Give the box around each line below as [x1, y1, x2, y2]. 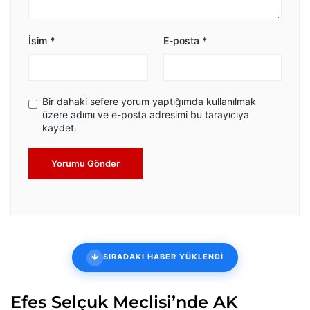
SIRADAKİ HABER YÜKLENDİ [103, 252, 224, 262]
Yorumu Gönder [51, 157, 120, 169]
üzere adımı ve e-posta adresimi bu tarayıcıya [42, 108, 249, 120]
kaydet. [42, 121, 77, 134]
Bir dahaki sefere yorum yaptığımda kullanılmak [42, 95, 256, 107]
